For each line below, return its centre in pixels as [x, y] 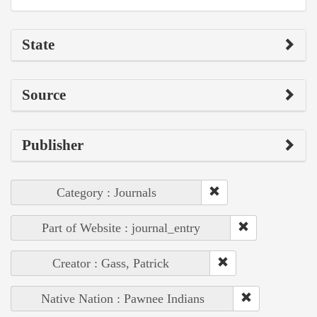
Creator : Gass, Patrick [111, 263]
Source [44, 94]
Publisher [53, 145]
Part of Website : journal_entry [121, 227]
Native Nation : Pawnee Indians [122, 298]
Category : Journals [106, 192]
